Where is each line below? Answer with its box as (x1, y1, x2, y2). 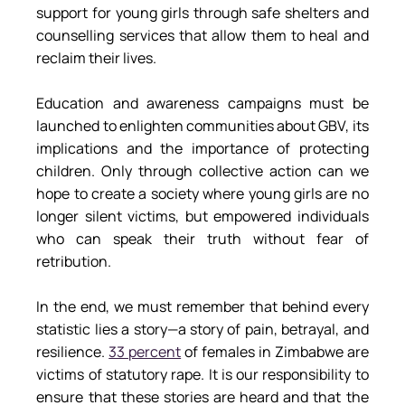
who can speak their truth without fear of (36, 228, 369, 249)
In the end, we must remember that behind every (36, 296, 369, 316)
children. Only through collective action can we (36, 160, 369, 181)
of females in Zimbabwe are (181, 341, 369, 362)
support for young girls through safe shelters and (36, 2, 369, 23)
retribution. (36, 250, 112, 271)
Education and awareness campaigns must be (36, 92, 369, 113)
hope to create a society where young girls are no (36, 183, 369, 203)
